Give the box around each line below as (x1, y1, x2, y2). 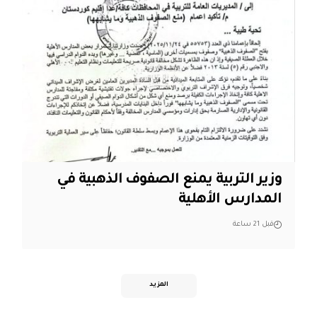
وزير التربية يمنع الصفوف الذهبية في (57, 173, 282, 189)
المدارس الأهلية (178, 192, 282, 209)
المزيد (149, 282, 168, 289)
